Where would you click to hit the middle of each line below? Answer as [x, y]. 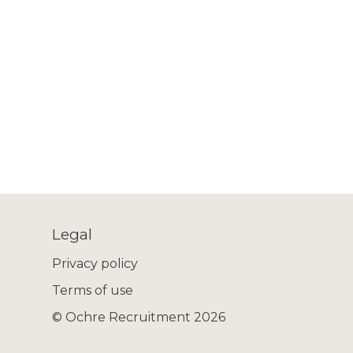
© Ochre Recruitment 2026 [139, 317]
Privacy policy [95, 264]
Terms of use [93, 290]
